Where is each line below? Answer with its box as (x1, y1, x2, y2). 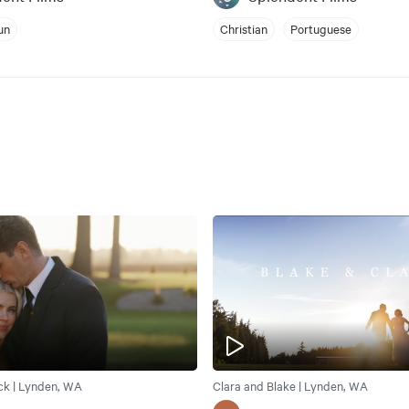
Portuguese (289, 20, 351, 37)
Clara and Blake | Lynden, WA (212, 377, 368, 394)
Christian (219, 20, 267, 37)
